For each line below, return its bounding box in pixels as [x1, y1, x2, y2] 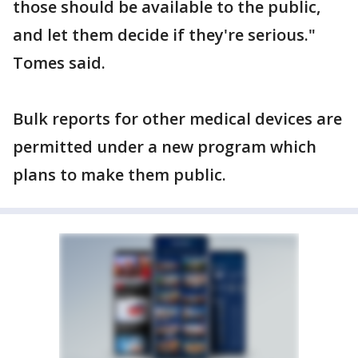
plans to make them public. [13, 164, 226, 185]
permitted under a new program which [13, 136, 316, 157]
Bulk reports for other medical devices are [13, 108, 342, 129]
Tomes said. [13, 52, 105, 74]
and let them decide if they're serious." [13, 24, 316, 46]
